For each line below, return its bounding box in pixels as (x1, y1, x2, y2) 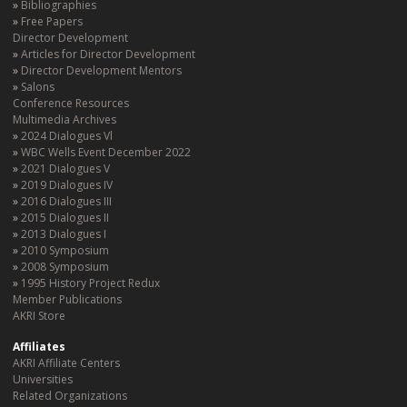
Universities (13, 372, 73, 387)
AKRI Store (13, 308, 65, 323)
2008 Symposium (21, 259, 109, 274)
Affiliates (13, 339, 65, 354)
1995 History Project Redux (21, 275, 160, 291)
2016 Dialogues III (21, 194, 112, 209)
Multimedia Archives (13, 112, 116, 127)
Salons (21, 79, 55, 94)
